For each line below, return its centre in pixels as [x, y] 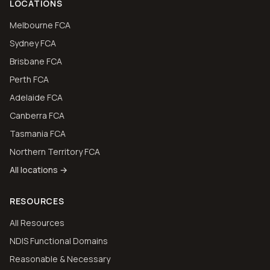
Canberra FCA [37, 115]
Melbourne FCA [40, 25]
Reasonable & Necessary [60, 259]
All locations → [39, 170]
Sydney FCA [33, 43]
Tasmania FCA [38, 133]
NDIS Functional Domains [59, 241]
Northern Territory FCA [55, 152]
